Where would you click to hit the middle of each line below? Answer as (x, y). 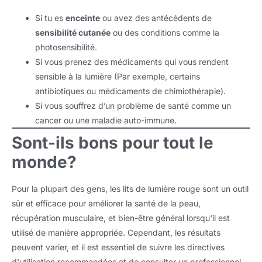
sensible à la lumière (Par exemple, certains (118, 77)
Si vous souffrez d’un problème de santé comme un (133, 106)
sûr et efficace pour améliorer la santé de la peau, (106, 204)
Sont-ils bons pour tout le (113, 143)
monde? (44, 162)
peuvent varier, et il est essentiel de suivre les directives (118, 247)
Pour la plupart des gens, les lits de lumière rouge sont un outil (130, 189)
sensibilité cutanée (73, 33)
